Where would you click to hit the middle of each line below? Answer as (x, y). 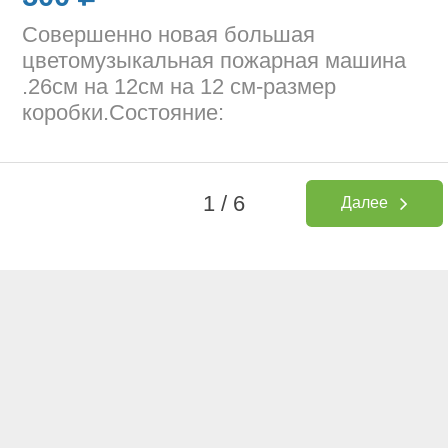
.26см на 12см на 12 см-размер (179, 86)
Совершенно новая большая (169, 34)
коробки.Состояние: (123, 112)
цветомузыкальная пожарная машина (214, 60)
